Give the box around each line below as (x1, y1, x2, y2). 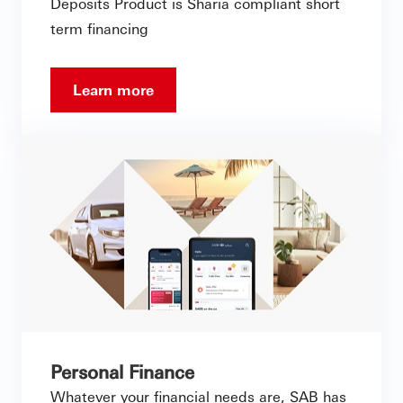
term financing (50, 19, 148, 39)
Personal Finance (50, 360, 194, 384)
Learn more (73, 80, 154, 100)
